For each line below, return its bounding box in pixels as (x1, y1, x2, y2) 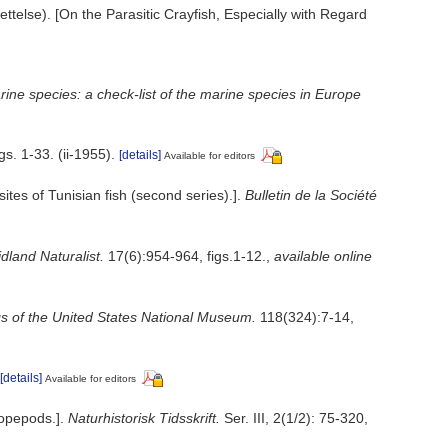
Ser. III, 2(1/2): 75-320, (220, 410, 368, 427)
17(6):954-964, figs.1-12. (104, 247, 266, 264)
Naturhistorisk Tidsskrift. (68, 410, 220, 427)
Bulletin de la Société (245, 186, 377, 203)
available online (274, 247, 372, 264)
